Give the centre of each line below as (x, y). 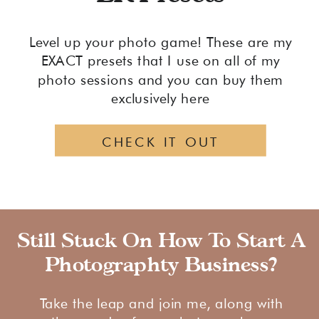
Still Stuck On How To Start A (162, 240)
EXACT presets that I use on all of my (161, 61)
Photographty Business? (161, 263)
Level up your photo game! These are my (161, 42)
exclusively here (161, 99)
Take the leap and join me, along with (161, 303)
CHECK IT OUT (161, 141)
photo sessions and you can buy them (161, 80)
